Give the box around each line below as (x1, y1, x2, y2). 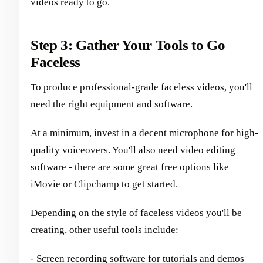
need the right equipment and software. (31, 98, 193, 110)
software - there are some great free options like (31, 161, 229, 173)
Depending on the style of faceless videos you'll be (31, 207, 242, 218)
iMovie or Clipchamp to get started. (31, 178, 178, 190)
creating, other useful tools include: (31, 224, 178, 235)
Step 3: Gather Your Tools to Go (31, 37, 225, 53)
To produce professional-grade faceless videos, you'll (31, 81, 252, 93)
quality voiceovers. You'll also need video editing (31, 144, 235, 156)
